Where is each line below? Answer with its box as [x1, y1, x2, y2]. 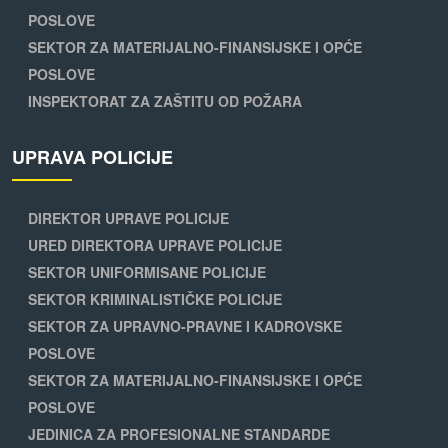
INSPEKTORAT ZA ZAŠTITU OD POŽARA [28, 91, 302, 112]
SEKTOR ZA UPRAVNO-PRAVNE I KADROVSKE [28, 316, 342, 337]
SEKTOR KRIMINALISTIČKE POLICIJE [28, 289, 282, 310]
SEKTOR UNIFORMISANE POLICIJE [28, 262, 266, 283]
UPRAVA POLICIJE [12, 144, 173, 171]
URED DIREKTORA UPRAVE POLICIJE [28, 235, 282, 256]
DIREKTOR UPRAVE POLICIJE [28, 208, 229, 229]
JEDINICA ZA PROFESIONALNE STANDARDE [28, 424, 330, 445]
